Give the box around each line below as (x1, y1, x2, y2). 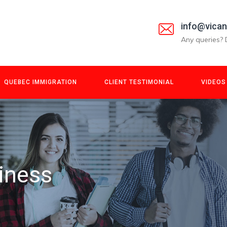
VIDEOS (201, 79, 226, 86)
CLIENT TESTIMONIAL (104, 79, 174, 86)
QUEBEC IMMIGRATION (4, 79, 77, 86)
